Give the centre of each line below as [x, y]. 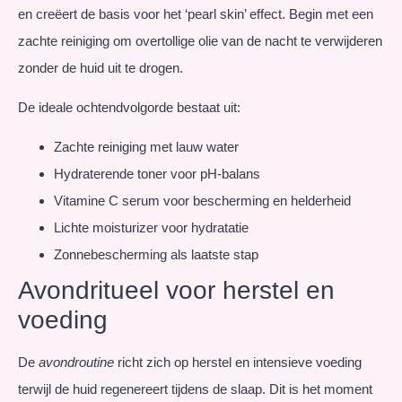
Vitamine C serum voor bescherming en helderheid [202, 201]
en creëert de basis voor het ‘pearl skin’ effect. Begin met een [196, 13]
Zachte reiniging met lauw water [146, 147]
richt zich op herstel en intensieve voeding [238, 363]
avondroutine [76, 363]
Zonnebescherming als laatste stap [156, 255]
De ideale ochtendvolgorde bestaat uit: [129, 108]
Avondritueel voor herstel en [176, 291]
